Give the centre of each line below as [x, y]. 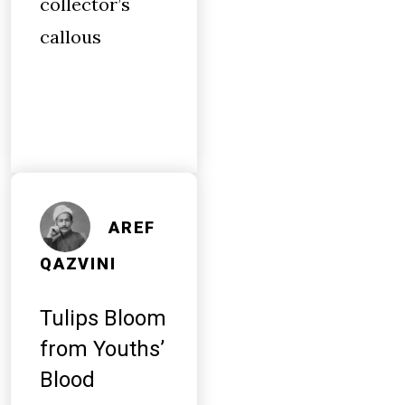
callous [71, 37]
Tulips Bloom [103, 318]
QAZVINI [78, 264]
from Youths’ [102, 349]
